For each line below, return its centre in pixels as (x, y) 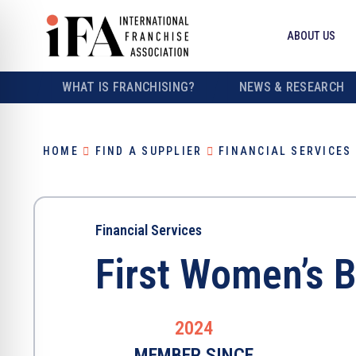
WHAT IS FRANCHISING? (129, 87)
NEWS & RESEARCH (292, 87)
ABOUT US (311, 36)
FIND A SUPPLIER (149, 151)
